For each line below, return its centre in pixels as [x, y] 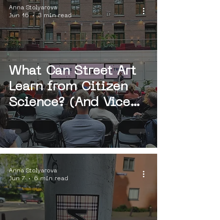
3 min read [55, 15]
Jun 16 [19, 15]
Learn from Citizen [68, 87]
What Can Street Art [72, 71]
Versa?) [32, 119]
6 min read [51, 179]
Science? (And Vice [69, 103]
